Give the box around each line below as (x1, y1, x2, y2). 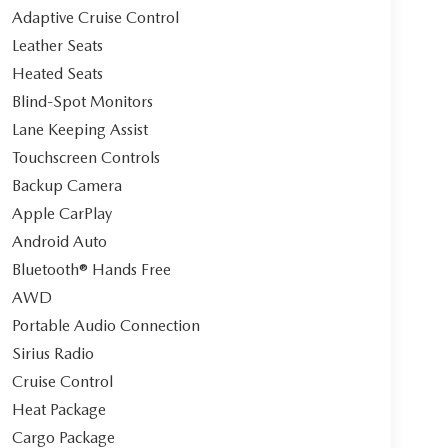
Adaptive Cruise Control (11, 8, 179, 28)
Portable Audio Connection (11, 316, 200, 336)
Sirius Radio (11, 344, 94, 364)
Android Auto (11, 232, 107, 252)
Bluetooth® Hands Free (11, 260, 171, 280)
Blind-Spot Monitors (11, 92, 153, 112)
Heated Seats (11, 64, 103, 84)
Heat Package (11, 400, 106, 420)
